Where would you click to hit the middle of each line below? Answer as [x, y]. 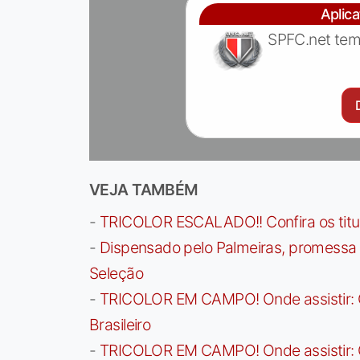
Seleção [116, 273]
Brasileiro [120, 324]
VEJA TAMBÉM [144, 189]
